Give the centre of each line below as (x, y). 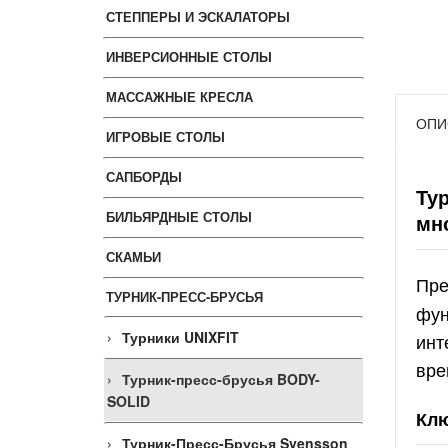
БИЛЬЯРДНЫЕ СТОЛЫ (179, 216)
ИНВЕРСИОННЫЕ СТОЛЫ (189, 56)
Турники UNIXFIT (180, 337)
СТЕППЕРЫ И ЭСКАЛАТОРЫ (198, 16)
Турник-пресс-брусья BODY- (221, 379)
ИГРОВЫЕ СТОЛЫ (165, 136)
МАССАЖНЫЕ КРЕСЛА (179, 96)
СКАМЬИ (133, 256)
